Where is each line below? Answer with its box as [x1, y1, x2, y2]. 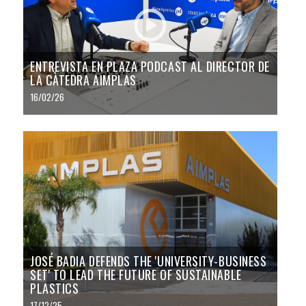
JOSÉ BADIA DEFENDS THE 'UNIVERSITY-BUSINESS [30, 252, 267, 270]
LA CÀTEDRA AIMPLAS [30, 71, 137, 89]
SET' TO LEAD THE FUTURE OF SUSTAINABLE [30, 266, 242, 284]
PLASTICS [30, 279, 79, 298]
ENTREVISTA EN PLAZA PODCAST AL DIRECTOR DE [30, 57, 270, 76]
